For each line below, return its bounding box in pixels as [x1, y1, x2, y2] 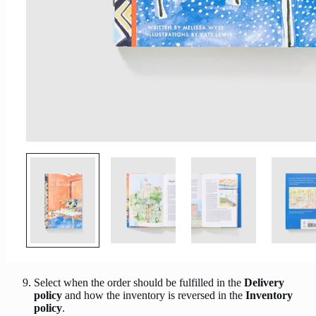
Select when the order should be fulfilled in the [34, 276, 244, 288]
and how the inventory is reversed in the [62, 288, 245, 301]
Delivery [244, 276, 284, 288]
